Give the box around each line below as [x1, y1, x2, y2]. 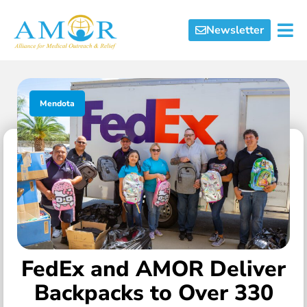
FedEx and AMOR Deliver [21, 254, 286, 284]
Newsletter [206, 23, 264, 38]
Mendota [40, 98, 75, 109]
